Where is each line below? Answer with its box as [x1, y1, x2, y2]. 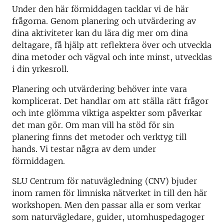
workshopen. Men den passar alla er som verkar [12, 200, 201, 210]
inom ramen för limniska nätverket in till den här [12, 188, 207, 198]
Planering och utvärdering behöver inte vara [12, 84, 187, 94]
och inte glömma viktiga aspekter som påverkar [12, 108, 202, 118]
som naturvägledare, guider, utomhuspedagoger [12, 212, 204, 222]
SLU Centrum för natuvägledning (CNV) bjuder [12, 176, 197, 186]
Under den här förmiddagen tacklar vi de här [12, 4, 188, 14]
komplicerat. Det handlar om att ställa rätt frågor [12, 96, 208, 106]
